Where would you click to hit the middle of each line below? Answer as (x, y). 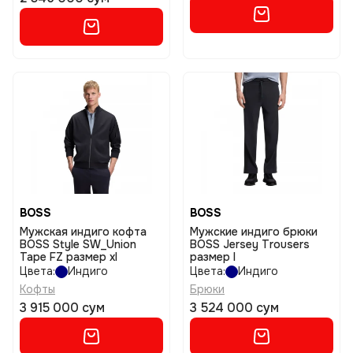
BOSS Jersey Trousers (250, 244)
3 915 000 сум (62, 308)
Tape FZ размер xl (69, 257)
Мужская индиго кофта (83, 232)
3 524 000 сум (234, 308)
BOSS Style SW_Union (78, 244)
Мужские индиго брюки (254, 232)
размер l (213, 257)
